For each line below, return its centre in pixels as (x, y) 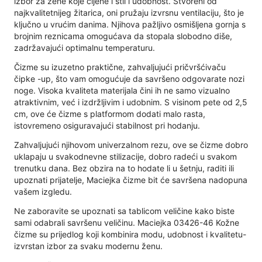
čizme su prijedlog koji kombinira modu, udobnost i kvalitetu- (130, 234)
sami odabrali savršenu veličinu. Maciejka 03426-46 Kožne (127, 222)
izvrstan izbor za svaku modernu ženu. (88, 246)
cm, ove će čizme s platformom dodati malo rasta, (110, 113)
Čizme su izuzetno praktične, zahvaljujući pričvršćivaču (120, 67)
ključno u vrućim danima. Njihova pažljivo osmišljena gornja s (130, 24)
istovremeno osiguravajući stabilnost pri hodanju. (107, 125)
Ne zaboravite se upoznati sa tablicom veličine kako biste (124, 211)
